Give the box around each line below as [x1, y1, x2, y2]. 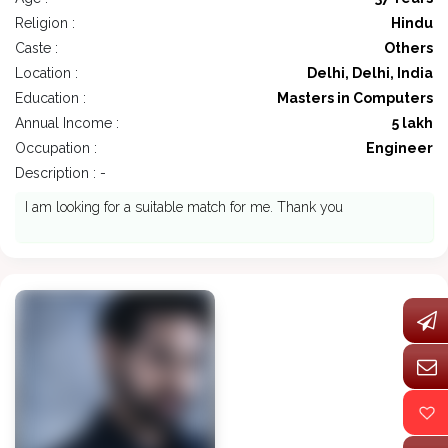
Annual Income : [15, 115, 119, 132]
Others [384, 40, 433, 57]
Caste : [15, 40, 58, 57]
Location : [15, 65, 78, 82]
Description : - [15, 165, 106, 182]
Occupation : [15, 140, 97, 157]
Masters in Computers [277, 90, 433, 107]
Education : [15, 90, 86, 107]
